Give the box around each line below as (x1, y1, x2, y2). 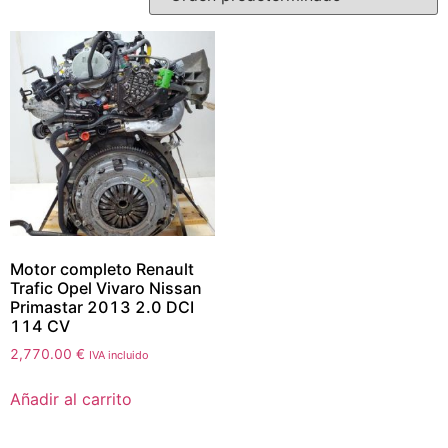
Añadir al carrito (10, 388, 132, 409)
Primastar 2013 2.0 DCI (10, 296, 194, 317)
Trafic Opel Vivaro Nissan (10, 277, 202, 298)
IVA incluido (89, 347, 149, 362)
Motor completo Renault (10, 258, 194, 279)
